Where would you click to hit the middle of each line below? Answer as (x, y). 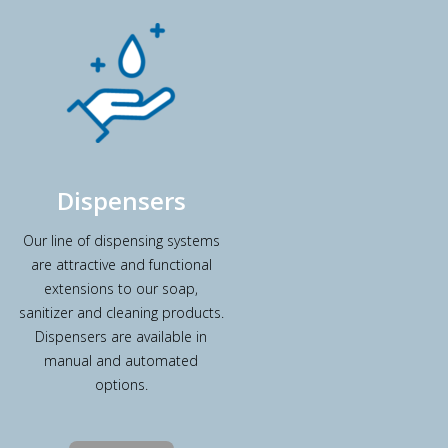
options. (121, 384)
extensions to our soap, (121, 288)
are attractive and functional (121, 264)
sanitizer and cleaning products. (121, 312)
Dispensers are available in (121, 336)
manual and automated (121, 360)
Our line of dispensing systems (121, 240)
